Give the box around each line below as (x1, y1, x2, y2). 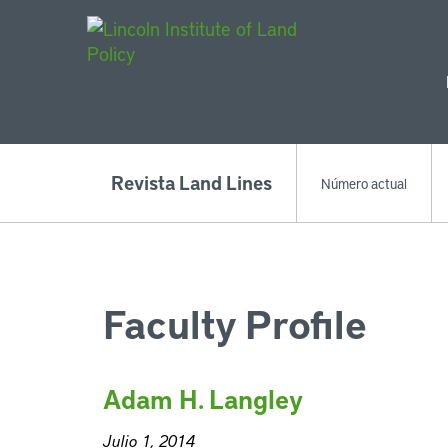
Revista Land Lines (111, 170, 272, 195)
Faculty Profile (103, 297, 367, 349)
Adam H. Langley (103, 382, 303, 416)
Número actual (321, 174, 407, 192)
